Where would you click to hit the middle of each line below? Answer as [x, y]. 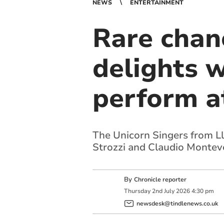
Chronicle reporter [160, 179]
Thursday [137, 191]
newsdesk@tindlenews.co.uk [177, 203]
